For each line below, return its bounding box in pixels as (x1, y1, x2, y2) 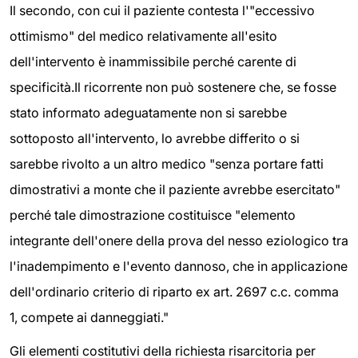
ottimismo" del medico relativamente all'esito (10, 28, 277, 45)
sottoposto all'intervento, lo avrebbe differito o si (10, 130, 300, 147)
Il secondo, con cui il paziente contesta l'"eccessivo (10, 2, 315, 19)
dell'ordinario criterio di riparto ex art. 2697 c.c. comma (10, 284, 339, 300)
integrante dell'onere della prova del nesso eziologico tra (10, 233, 348, 249)
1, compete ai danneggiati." (10, 309, 169, 326)
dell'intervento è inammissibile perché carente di (10, 54, 296, 70)
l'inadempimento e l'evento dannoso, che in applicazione (10, 258, 348, 275)
